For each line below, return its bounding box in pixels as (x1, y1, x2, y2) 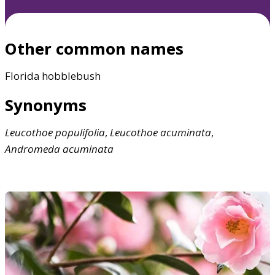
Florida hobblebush (5, 68, 101, 83)
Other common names (5, 37, 184, 59)
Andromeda (5, 142, 60, 156)
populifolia (55, 125, 105, 139)
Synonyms (5, 95, 87, 115)
